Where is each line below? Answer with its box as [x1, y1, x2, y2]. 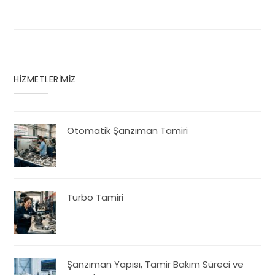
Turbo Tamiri [67, 190, 124, 204]
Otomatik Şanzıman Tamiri [67, 123, 188, 137]
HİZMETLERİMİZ [14, 72, 76, 85]
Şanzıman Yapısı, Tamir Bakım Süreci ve [67, 257, 244, 271]
